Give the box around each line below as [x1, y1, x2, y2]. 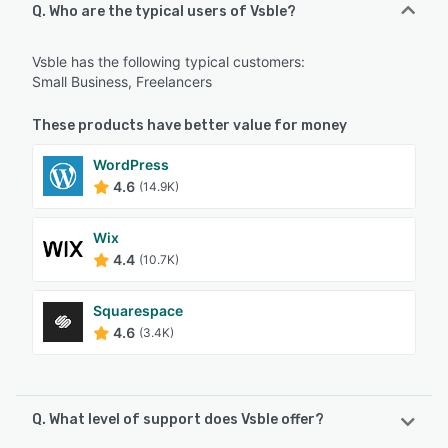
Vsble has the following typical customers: [32, 52, 305, 70]
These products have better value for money [32, 116, 347, 134]
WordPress [93, 155, 169, 173]
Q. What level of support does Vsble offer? [32, 410, 324, 428]
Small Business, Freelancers [32, 72, 212, 90]
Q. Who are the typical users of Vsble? [32, 2, 296, 20]
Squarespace [93, 301, 183, 319]
